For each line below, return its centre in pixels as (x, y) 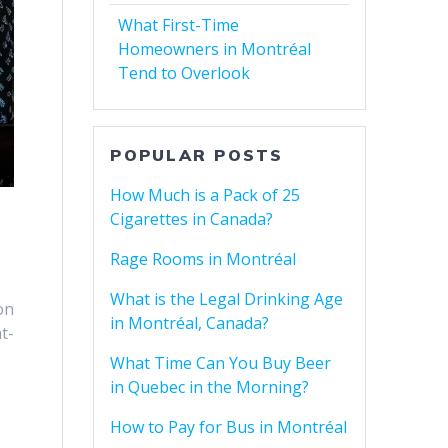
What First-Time (179, 25)
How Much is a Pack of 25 (205, 195)
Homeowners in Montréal (215, 49)
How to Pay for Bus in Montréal (229, 427)
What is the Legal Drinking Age (227, 299)
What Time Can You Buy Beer (221, 363)
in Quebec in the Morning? (210, 387)
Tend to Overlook (184, 73)
